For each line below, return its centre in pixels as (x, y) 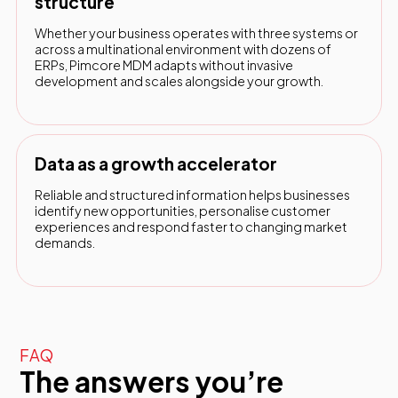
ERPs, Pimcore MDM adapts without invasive (163, 64)
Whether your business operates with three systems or (196, 32)
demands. (64, 243)
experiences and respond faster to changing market (191, 227)
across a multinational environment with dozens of (183, 48)
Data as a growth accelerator (155, 163)
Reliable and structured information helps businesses (192, 195)
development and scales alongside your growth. (179, 80)
